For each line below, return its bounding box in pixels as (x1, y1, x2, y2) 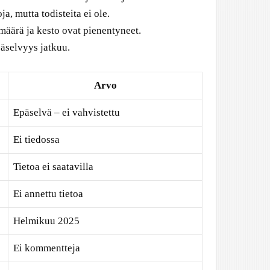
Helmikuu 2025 (13, 215, 80, 227)
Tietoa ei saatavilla (13, 160, 93, 172)
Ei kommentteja (13, 242, 80, 254)
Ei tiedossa (13, 133, 60, 145)
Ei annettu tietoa (13, 187, 83, 199)
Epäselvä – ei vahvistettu (13, 106, 120, 118)
